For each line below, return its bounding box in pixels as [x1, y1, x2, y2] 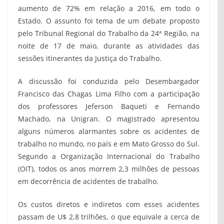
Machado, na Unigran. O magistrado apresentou [18, 114, 199, 124]
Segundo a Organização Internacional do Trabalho [18, 151, 199, 161]
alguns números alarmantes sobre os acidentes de [18, 126, 199, 136]
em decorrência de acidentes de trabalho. [18, 176, 158, 186]
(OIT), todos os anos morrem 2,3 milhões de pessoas [18, 164, 199, 174]
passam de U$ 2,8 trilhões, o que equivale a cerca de [18, 212, 199, 222]
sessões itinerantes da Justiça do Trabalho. [18, 53, 161, 63]
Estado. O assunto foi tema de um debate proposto [18, 16, 199, 26]
